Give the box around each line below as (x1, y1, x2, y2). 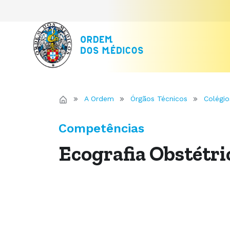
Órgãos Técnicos (130, 94, 187, 103)
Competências (59, 121, 144, 136)
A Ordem (84, 94, 114, 103)
